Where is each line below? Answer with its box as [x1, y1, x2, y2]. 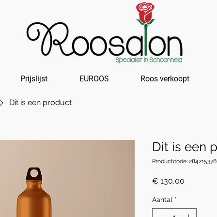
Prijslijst [20, 74, 47, 83]
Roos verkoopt [140, 74, 190, 83]
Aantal [152, 196, 172, 203]
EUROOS [79, 74, 109, 83]
